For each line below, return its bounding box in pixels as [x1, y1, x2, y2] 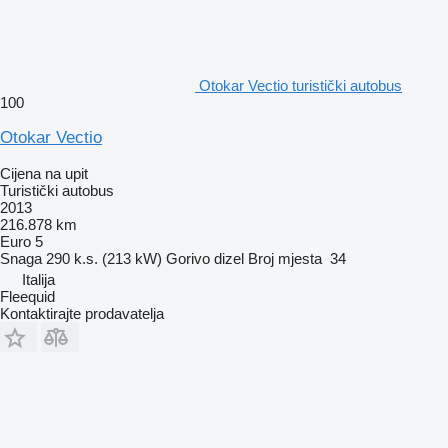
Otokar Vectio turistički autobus [199, 76, 402, 94]
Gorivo [166, 249, 210, 267]
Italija [22, 270, 55, 288]
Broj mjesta [248, 249, 322, 267]
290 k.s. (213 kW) [46, 249, 162, 267]
